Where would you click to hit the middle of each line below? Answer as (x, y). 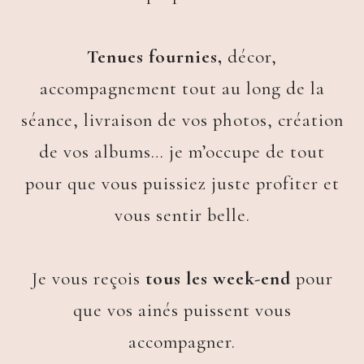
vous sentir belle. (182, 216)
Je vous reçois (88, 279)
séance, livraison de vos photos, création (182, 121)
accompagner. (182, 342)
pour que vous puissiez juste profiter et (182, 184)
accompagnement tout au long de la (182, 89)
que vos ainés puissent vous (182, 311)
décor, (250, 57)
